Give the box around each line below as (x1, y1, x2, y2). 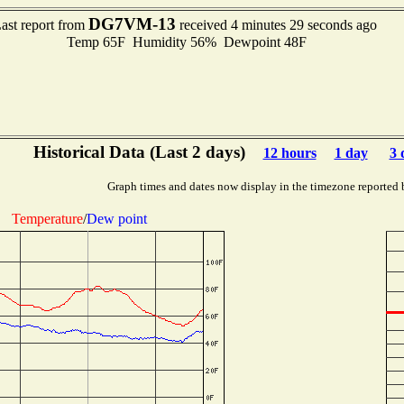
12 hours (262, 145, 317, 161)
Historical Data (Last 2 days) (32, 142, 245, 161)
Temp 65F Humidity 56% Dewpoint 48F (56, 34, 314, 50)
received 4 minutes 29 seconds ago (176, 17, 377, 32)
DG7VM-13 (88, 14, 176, 33)
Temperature (11, 210, 83, 226)
